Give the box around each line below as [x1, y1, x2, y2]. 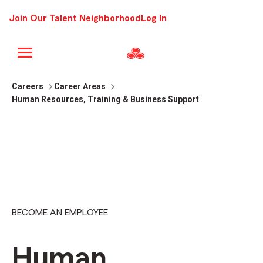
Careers [12, 82, 43, 91]
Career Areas [54, 82, 106, 91]
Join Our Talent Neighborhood [9, 14, 141, 23]
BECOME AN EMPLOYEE [12, 208, 108, 217]
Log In [141, 14, 167, 23]
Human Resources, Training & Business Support [12, 95, 199, 104]
